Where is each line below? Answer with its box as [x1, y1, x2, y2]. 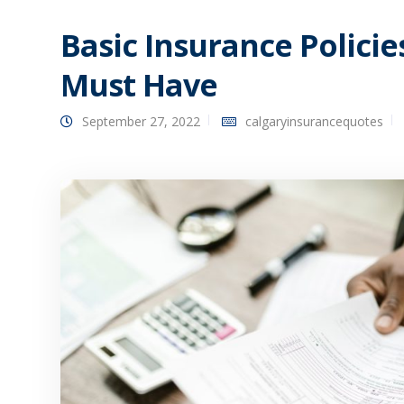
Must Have [60, 64, 217, 106]
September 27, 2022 [82, 113, 200, 131]
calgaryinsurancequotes [245, 113, 383, 131]
